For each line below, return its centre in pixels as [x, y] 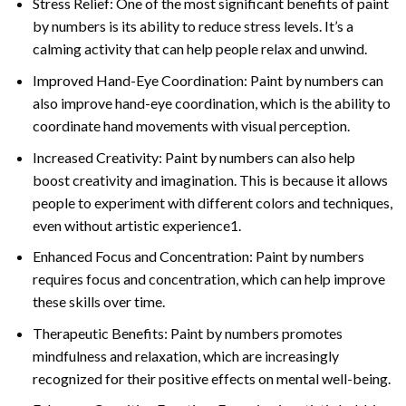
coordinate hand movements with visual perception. [191, 125]
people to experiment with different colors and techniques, [212, 202]
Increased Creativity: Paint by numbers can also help [193, 157]
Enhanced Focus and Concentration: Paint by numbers [198, 256]
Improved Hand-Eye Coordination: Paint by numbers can [208, 80]
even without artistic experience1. [136, 225]
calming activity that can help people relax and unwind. [199, 49]
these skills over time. [98, 302]
